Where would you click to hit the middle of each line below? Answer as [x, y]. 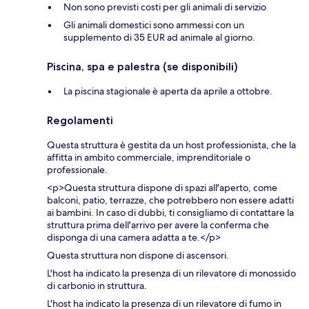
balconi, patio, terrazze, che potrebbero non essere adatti [170, 200]
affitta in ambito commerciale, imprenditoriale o [149, 158]
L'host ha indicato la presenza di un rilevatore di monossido [171, 273]
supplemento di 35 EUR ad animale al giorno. [159, 38]
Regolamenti [80, 121]
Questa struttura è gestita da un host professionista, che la [171, 145]
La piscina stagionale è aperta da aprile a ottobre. [168, 91]
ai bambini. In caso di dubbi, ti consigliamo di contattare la [170, 213]
